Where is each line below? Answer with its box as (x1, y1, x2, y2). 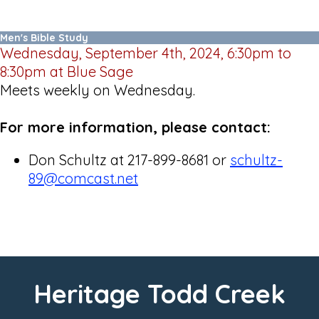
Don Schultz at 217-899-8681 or (28, 150, 230, 169)
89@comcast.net (28, 169, 138, 187)
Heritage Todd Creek (33, 277, 286, 310)
